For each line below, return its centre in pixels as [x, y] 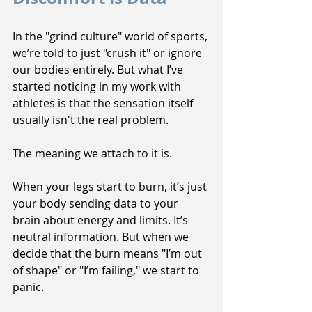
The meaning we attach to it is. [92, 154]
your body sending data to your [97, 204]
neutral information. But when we [102, 237]
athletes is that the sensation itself [104, 103]
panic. [30, 287]
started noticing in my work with [98, 87]
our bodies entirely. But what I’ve [99, 70]
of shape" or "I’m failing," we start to [107, 271]
